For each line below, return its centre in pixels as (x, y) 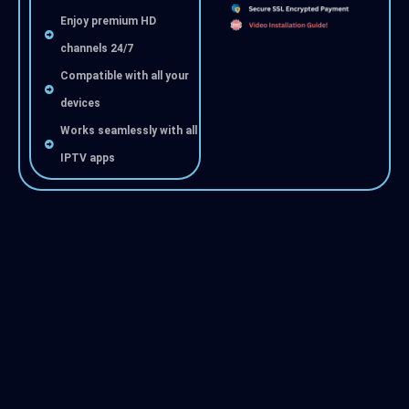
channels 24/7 (97, 49)
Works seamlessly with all (129, 131)
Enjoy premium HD (109, 21)
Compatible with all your (125, 76)
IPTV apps (88, 158)
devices (81, 104)
